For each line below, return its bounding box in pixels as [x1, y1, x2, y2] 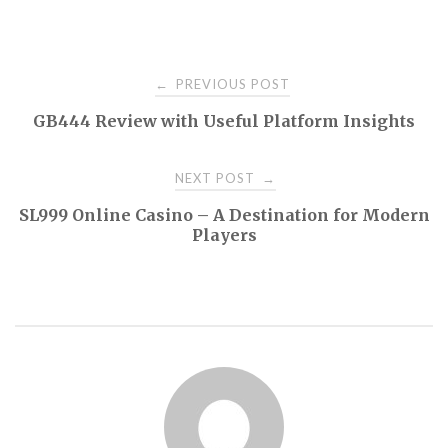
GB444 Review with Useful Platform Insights [33, 111, 415, 132]
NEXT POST [175, 170, 259, 187]
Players [191, 225, 257, 246]
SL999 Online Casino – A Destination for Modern [18, 205, 430, 226]
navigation [14, 112, 168, 149]
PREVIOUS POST [172, 76, 290, 93]
